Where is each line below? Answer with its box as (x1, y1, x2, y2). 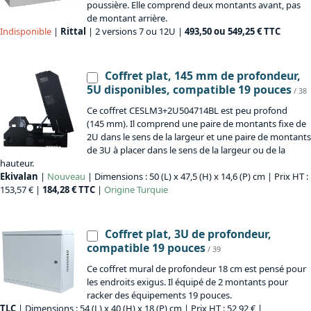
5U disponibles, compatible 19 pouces (87, 82, 292, 98)
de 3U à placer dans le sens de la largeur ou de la (87, 144, 285, 157)
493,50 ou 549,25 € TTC (185, 25, 280, 38)
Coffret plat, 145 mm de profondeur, (105, 68, 301, 84)
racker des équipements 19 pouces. (87, 289, 232, 302)
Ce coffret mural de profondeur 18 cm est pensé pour (87, 262, 306, 276)
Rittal (60, 25, 86, 38)
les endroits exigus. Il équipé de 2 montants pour (87, 276, 288, 289)
